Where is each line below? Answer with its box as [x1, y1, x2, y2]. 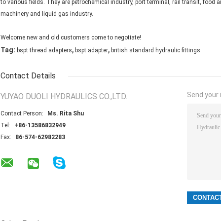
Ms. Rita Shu [47, 110, 84, 117]
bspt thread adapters [17, 47, 72, 54]
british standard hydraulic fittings [111, 47, 200, 54]
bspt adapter [75, 47, 108, 54]
